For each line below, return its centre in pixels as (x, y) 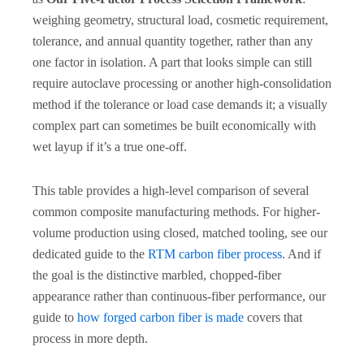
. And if (301, 253)
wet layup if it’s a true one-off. (110, 146)
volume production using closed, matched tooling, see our (180, 232)
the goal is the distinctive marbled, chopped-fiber (157, 275)
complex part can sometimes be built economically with (174, 125)
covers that (273, 317)
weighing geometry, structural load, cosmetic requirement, (180, 19)
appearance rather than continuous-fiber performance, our (179, 296)
